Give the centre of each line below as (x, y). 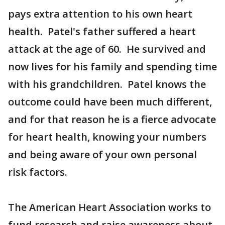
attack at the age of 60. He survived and (107, 49)
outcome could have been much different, (110, 102)
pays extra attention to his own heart (100, 14)
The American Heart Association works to (109, 207)
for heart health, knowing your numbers (107, 137)
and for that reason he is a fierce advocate (112, 119)
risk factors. (38, 172)
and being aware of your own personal (102, 154)
